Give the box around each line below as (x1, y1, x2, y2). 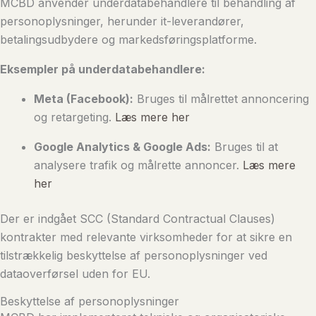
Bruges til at (211, 140, 278, 154)
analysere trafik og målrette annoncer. (34, 158, 243, 172)
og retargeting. (34, 110, 115, 124)
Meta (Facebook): (34, 92, 133, 106)
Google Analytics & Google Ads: (34, 140, 211, 154)
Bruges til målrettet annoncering (133, 92, 309, 106)
